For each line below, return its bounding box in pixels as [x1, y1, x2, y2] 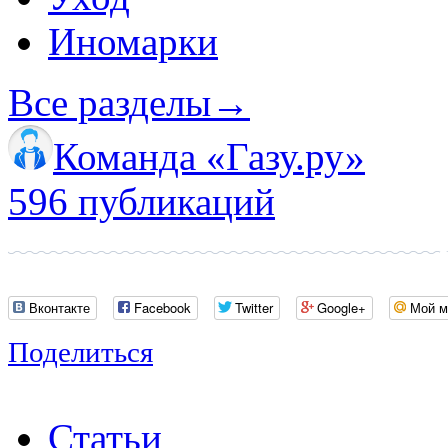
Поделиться [8, 335, 153, 368]
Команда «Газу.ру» [53, 134, 365, 178]
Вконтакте [29, 298, 90, 318]
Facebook [134, 298, 191, 318]
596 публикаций [8, 179, 275, 223]
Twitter [235, 298, 273, 318]
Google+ [317, 298, 366, 318]
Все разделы [8, 80, 211, 124]
